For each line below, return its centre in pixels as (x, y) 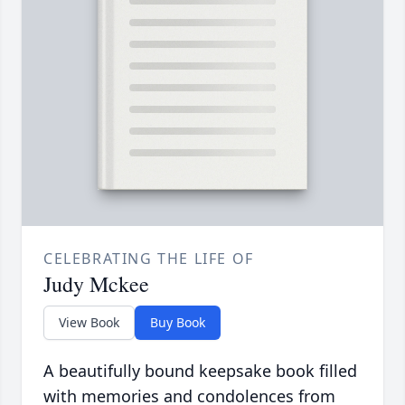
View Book (89, 323)
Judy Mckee (96, 284)
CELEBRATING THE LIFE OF (149, 259)
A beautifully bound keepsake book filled (200, 371)
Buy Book (178, 323)
